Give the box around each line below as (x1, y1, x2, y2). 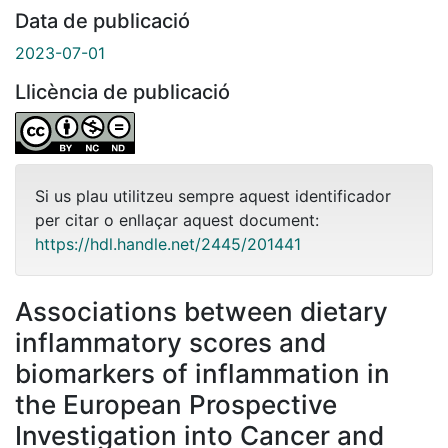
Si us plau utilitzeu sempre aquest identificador (35, 185, 391, 206)
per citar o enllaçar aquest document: (35, 209, 319, 230)
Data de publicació (15, 8, 190, 33)
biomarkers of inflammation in (15, 357, 390, 389)
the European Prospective (15, 388, 337, 420)
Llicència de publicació (15, 79, 230, 104)
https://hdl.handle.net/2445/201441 (35, 233, 301, 254)
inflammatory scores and (15, 326, 326, 358)
